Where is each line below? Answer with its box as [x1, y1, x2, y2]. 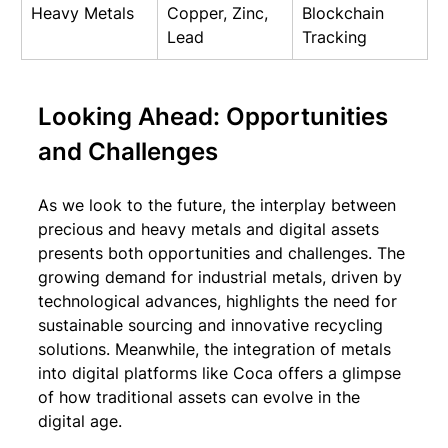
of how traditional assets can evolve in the [38, 387, 365, 407]
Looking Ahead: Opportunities [38, 102, 394, 131]
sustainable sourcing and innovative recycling [38, 315, 388, 335]
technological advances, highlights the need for [38, 291, 402, 311]
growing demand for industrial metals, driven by [38, 267, 407, 287]
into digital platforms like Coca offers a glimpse [38, 363, 406, 383]
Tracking [302, 27, 367, 47]
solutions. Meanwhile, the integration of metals [38, 339, 396, 359]
